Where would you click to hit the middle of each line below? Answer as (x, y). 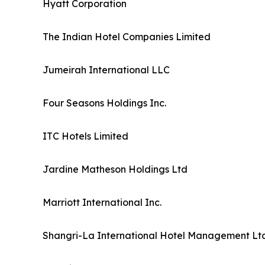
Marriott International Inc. (102, 202)
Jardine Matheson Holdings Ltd (115, 169)
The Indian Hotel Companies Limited (127, 36)
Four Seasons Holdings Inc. (104, 103)
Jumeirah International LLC (106, 70)
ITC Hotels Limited (85, 136)
